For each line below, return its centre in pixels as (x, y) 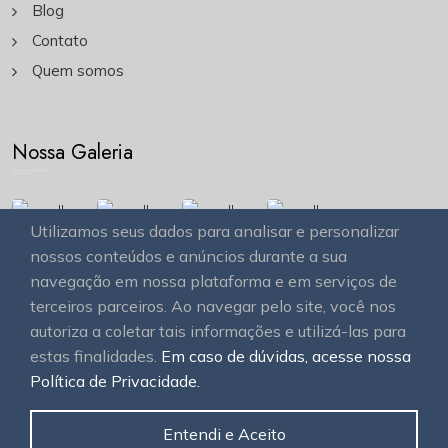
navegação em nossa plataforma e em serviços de (213, 281)
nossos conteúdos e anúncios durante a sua (188, 256)
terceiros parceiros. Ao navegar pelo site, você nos (213, 306)
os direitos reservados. (224, 389)
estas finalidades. (95, 356)
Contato (60, 40)
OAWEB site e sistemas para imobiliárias (230, 369)
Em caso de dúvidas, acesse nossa (286, 356)
